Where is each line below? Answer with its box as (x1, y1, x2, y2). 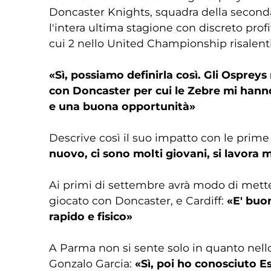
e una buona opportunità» (48, 99, 195, 113)
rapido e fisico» (48, 209, 132, 223)
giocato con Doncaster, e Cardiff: (48, 194, 227, 207)
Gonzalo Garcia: (48, 256, 135, 270)
